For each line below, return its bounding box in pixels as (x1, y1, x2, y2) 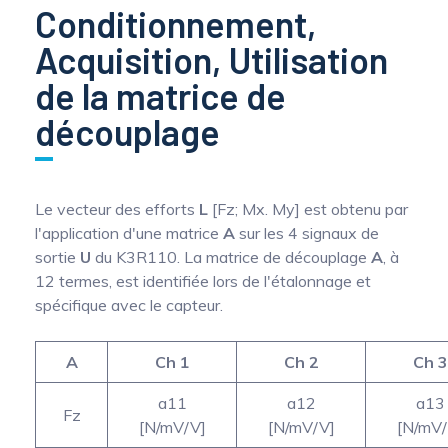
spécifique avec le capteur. (35, 294, 223, 315)
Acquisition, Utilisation (35, 37, 388, 81)
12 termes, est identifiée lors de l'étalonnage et (35, 270, 371, 291)
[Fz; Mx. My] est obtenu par (208, 198, 408, 219)
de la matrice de (35, 73, 286, 117)
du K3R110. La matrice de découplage (91, 246, 371, 267)
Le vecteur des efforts (35, 198, 199, 219)
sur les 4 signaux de (235, 222, 379, 243)
